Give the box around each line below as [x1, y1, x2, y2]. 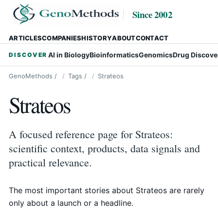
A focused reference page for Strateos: [9, 127, 173, 141]
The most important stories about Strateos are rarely [9, 185, 204, 195]
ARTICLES [9, 34, 42, 42]
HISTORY [81, 34, 112, 42]
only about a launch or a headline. [9, 198, 133, 208]
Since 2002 [132, 7, 173, 21]
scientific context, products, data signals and [9, 141, 200, 155]
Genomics [139, 51, 173, 59]
